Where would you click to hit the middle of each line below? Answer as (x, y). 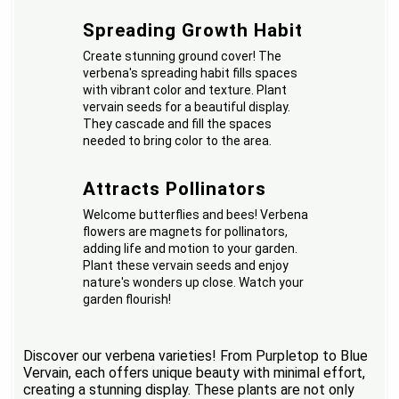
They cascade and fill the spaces (178, 123)
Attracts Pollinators (175, 188)
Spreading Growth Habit (193, 30)
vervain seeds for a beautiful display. (187, 106)
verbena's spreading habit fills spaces (191, 73)
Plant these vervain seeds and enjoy (186, 265)
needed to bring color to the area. (178, 140)
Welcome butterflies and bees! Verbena (196, 214)
